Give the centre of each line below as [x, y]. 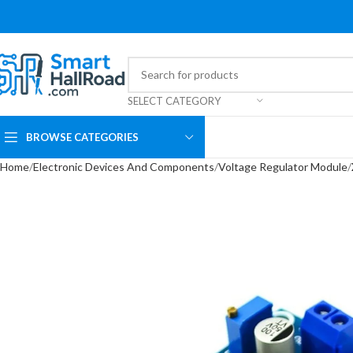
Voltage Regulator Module [283, 167]
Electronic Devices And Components [124, 167]
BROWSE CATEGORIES [82, 137]
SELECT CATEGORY [174, 100]
